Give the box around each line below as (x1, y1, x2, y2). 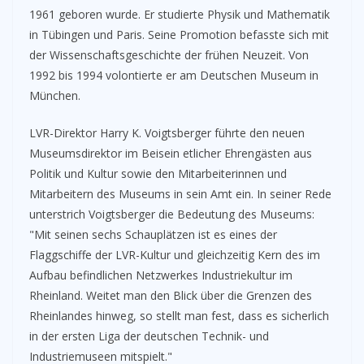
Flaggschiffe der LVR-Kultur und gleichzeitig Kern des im (29, 247, 320, 262)
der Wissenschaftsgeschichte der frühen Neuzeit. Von (29, 47, 309, 63)
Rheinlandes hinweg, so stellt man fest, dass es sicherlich (29, 308, 329, 323)
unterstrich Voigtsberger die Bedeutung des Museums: (29, 206, 314, 222)
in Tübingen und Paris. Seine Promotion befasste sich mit (29, 27, 329, 42)
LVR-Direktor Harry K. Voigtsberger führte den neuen (29, 125, 305, 141)
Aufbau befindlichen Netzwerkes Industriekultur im (29, 267, 292, 283)
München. (29, 88, 80, 103)
